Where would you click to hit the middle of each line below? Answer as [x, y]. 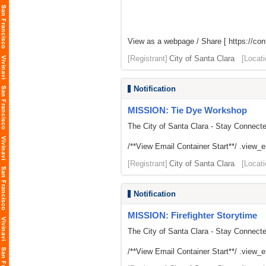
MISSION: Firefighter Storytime [192, 215]
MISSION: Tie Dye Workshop [187, 110]
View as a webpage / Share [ [178, 41]
